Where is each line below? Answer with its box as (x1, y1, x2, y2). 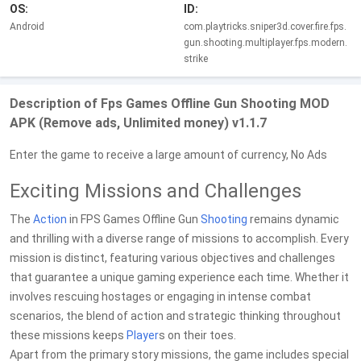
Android (10, 21, 44, 32)
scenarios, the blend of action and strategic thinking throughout (10, 309, 341, 322)
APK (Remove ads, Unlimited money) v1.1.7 (10, 115, 267, 131)
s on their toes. (159, 329, 236, 342)
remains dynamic (247, 213, 339, 226)
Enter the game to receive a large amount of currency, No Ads (10, 148, 327, 161)
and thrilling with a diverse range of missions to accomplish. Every (10, 232, 349, 245)
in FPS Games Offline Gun (67, 213, 201, 226)
